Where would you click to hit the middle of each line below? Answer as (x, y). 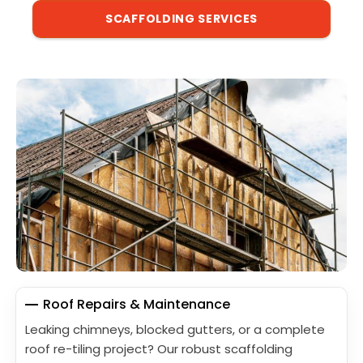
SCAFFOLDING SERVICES (181, 19)
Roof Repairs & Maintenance (137, 305)
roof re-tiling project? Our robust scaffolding (159, 349)
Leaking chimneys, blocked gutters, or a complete (175, 330)
